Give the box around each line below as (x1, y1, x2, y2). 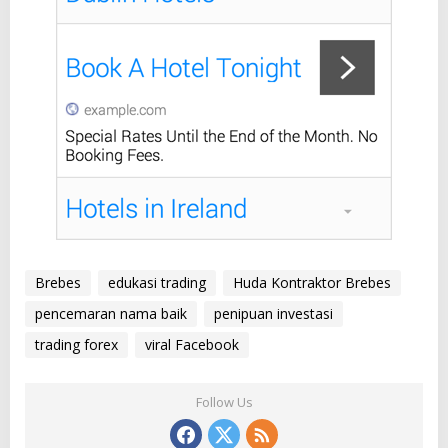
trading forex (35, 335, 118, 355)
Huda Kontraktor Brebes (233, 273, 391, 293)
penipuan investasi (214, 304, 333, 324)
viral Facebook (145, 335, 239, 355)
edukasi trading (108, 273, 206, 293)
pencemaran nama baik (35, 304, 187, 324)
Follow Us (195, 393, 253, 412)
